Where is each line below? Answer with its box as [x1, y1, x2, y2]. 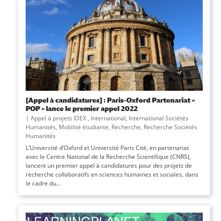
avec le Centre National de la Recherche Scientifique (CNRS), [25, 152, 191, 161]
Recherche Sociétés [143, 123, 197, 132]
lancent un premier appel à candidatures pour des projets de [25, 161, 192, 170]
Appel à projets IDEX [30, 114, 88, 123]
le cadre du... [25, 179, 61, 188]
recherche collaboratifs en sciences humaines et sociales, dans [25, 170, 198, 179]
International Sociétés [128, 114, 188, 123]
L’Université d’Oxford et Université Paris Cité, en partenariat [25, 144, 189, 152]
